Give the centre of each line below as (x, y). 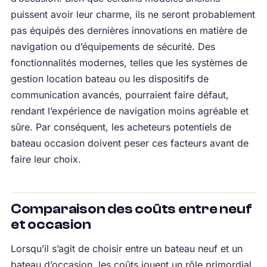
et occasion (51, 225)
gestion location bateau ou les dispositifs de (109, 79)
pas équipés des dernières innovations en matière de (129, 30)
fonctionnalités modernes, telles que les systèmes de (129, 63)
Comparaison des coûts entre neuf (131, 209)
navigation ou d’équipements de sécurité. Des (113, 46)
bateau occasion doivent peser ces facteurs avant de (129, 143)
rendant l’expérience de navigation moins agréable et (129, 111)
